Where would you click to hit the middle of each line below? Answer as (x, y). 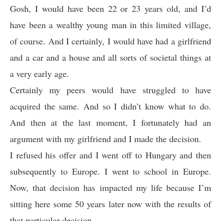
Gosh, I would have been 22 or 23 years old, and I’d (110, 8)
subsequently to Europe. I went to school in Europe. (110, 171)
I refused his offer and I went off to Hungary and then (110, 155)
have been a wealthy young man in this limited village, (110, 25)
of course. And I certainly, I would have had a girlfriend (110, 41)
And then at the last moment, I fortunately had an (110, 122)
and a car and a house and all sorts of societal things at (110, 57)
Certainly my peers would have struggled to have (110, 90)
